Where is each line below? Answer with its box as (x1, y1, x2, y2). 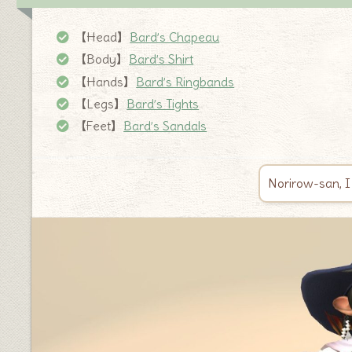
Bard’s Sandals (123, 117, 207, 134)
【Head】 (74, 29, 130, 46)
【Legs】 (74, 95, 127, 112)
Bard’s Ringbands (136, 73, 235, 90)
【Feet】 (74, 117, 124, 134)
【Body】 (74, 51, 130, 68)
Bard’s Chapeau (130, 29, 220, 46)
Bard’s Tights (126, 95, 200, 112)
